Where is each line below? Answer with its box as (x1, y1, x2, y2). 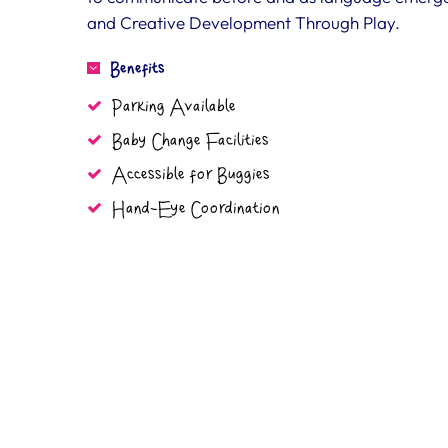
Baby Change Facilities (112, 132, 269, 151)
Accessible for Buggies (112, 166, 270, 185)
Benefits (110, 60, 165, 78)
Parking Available (112, 98, 236, 117)
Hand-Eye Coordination (112, 200, 280, 219)
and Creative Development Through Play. (87, 12, 400, 33)
